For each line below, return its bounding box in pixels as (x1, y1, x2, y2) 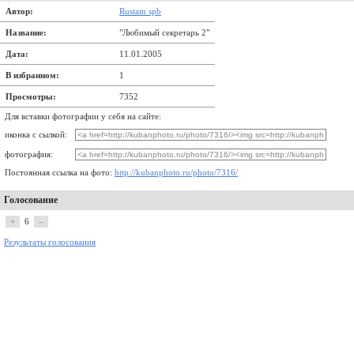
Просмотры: (6, 92, 56, 101)
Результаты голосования (4, 238, 96, 247)
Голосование (4, 194, 58, 205)
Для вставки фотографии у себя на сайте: (5, 112, 161, 121)
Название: (6, 28, 47, 37)
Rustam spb (119, 6, 161, 16)
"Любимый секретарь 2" (119, 28, 209, 37)
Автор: (6, 6, 33, 16)
